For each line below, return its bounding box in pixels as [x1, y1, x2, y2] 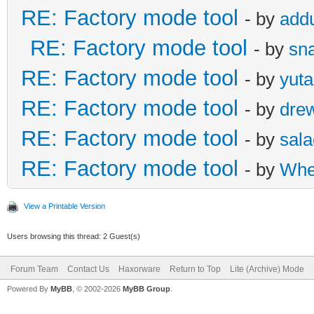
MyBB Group [123, 284, 170, 293]
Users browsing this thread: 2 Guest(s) [7, 231, 140, 240]
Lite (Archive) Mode [230, 264, 304, 274]
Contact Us [67, 264, 109, 274]
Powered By [7, 284, 50, 293]
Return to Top [170, 264, 221, 274]
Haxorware [118, 264, 161, 274]
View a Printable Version [24, 201, 105, 210]
